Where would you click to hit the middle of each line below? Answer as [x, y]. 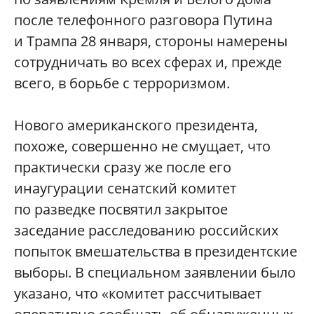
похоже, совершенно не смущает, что [142, 146]
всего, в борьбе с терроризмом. [122, 83]
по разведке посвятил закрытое [121, 210]
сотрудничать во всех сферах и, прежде [148, 62]
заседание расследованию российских [146, 231]
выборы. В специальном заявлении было [155, 273]
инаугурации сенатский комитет [125, 189]
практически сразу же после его [123, 168]
